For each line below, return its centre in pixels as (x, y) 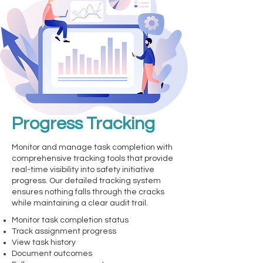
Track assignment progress (64, 231)
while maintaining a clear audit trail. (80, 203)
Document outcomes (52, 254)
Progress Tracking (83, 124)
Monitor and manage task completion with (92, 147)
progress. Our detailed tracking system (86, 181)
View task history (44, 242)
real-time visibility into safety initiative (83, 170)
